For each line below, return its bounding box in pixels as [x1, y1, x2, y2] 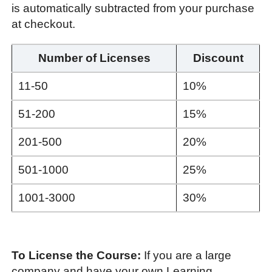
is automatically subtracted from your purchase [12, 1, 255, 15]
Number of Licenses [38, 51, 151, 64]
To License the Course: [12, 248, 141, 262]
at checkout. [12, 17, 76, 30]
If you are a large [141, 248, 232, 262]
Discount [192, 51, 243, 64]
